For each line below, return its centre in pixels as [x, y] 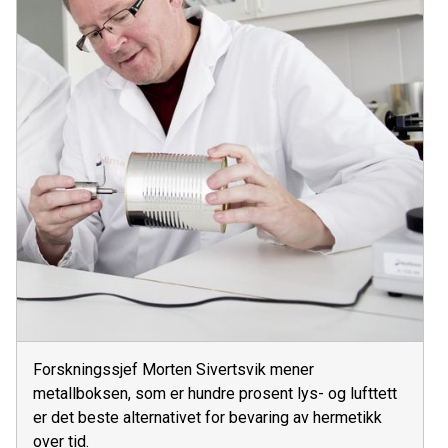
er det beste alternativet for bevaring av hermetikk [207, 418]
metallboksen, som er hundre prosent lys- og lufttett [215, 394]
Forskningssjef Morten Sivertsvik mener [173, 370]
